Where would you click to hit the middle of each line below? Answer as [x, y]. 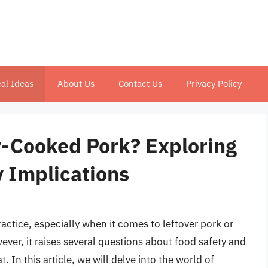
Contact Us [140, 83]
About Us [76, 83]
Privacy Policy [214, 83]
